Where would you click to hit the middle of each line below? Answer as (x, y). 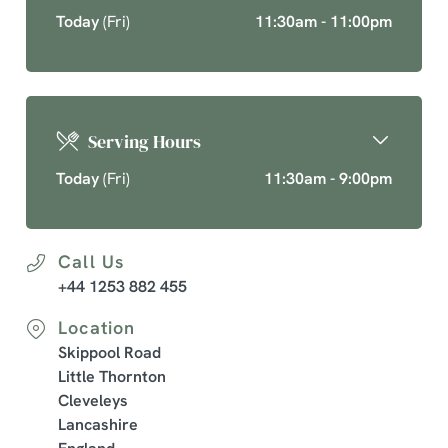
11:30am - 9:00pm (328, 178)
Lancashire (98, 424)
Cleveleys (93, 400)
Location (97, 327)
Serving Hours (144, 141)
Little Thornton (112, 376)
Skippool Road (109, 352)
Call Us (91, 261)
